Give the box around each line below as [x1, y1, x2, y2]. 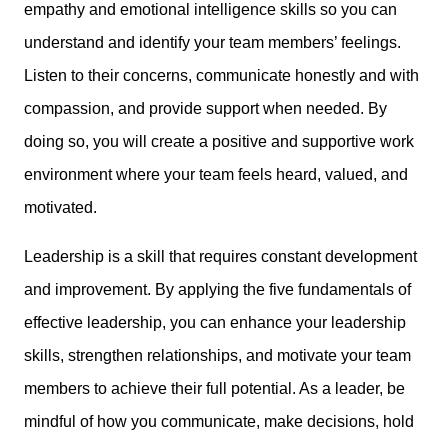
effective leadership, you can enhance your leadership [24, 313, 406, 331]
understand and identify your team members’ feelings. [24, 33, 401, 51]
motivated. [24, 198, 97, 216]
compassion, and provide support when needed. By [24, 99, 387, 117]
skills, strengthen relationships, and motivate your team [24, 346, 411, 364]
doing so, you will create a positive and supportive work [24, 132, 414, 150]
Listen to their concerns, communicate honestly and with [24, 66, 419, 84]
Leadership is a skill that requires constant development [24, 247, 417, 265]
